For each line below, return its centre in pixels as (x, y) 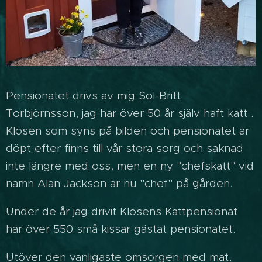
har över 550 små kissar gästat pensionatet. (120, 229)
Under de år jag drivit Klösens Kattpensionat (122, 212)
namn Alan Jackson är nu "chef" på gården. (119, 184)
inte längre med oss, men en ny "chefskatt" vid (130, 166)
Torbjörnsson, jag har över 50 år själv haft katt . (130, 113)
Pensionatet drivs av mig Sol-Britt (93, 96)
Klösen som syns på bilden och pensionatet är (127, 131)
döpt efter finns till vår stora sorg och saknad (125, 149)
